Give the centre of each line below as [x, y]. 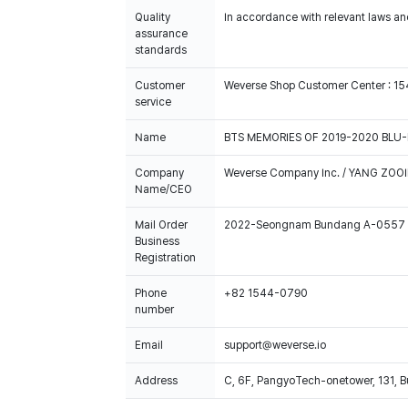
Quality [153, 17]
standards [161, 50]
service [153, 102]
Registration [165, 258]
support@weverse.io [275, 345]
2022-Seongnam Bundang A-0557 [315, 225]
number [154, 310]
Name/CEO [163, 189]
